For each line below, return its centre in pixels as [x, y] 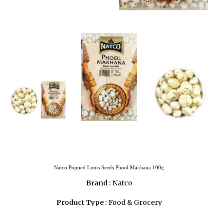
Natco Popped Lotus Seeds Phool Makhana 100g [109, 168]
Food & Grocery [135, 203]
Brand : [98, 183]
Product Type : [82, 203]
